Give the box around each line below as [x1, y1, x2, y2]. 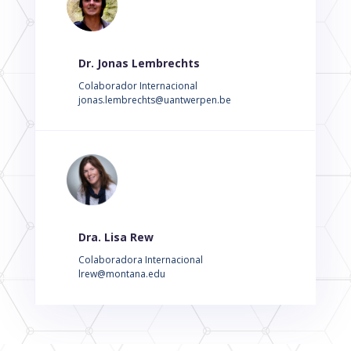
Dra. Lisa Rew [78, 230, 154, 244]
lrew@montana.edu [78, 267, 165, 280]
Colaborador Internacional [78, 79, 197, 92]
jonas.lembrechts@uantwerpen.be [78, 93, 231, 107]
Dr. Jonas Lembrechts [78, 56, 200, 71]
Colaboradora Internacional [78, 253, 203, 266]
